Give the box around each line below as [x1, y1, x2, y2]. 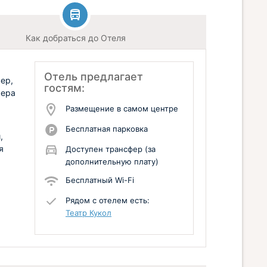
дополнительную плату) [66, 157, 159, 166]
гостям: [44, 82, 85, 94]
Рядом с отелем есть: [66, 195, 150, 205]
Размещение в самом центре [66, 104, 178, 113]
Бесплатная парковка [66, 124, 148, 133]
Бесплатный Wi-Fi [66, 175, 134, 185]
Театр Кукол [66, 208, 111, 218]
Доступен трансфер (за [66, 144, 156, 154]
